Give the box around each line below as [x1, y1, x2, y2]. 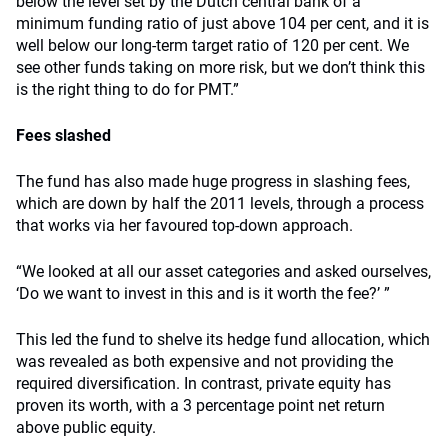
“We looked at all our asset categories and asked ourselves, [16, 262, 431, 281]
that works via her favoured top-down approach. [16, 216, 353, 235]
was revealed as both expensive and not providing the [16, 352, 393, 371]
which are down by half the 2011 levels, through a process [16, 194, 424, 213]
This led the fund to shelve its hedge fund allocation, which [16, 330, 430, 349]
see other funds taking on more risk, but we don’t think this [16, 58, 425, 77]
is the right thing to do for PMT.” [16, 80, 239, 99]
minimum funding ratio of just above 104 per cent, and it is [16, 14, 429, 33]
